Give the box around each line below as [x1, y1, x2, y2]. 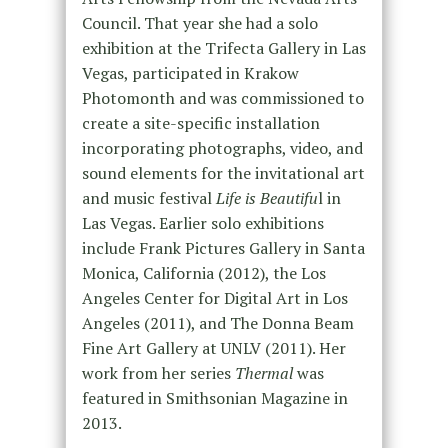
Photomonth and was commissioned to [81, 87, 364, 110]
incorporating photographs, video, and [81, 137, 363, 160]
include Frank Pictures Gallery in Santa [81, 237, 365, 260]
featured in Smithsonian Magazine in [81, 387, 348, 410]
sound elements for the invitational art [81, 162, 365, 185]
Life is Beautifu [215, 187, 318, 210]
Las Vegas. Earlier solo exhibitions [81, 212, 324, 235]
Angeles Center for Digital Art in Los [81, 287, 348, 310]
